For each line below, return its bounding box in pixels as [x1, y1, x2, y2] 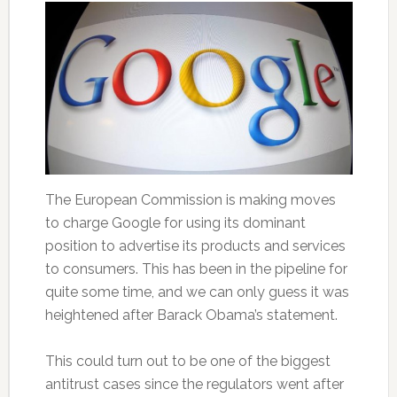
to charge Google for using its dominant [44, 214, 306, 232]
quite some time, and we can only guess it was [44, 284, 349, 301]
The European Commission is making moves [44, 191, 336, 209]
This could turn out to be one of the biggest [44, 353, 331, 370]
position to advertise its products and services [44, 237, 346, 255]
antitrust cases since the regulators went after [44, 376, 344, 393]
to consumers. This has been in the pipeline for [44, 261, 347, 278]
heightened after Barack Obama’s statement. [44, 307, 338, 324]
